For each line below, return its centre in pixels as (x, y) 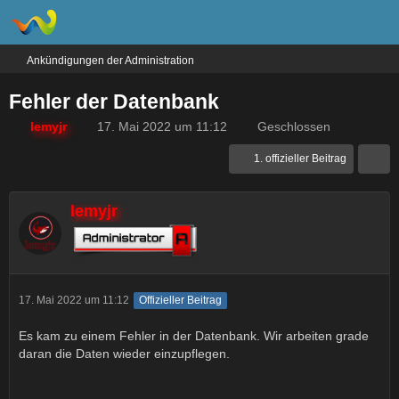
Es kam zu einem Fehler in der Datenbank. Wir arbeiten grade (194, 336)
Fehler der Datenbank (114, 102)
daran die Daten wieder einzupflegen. (124, 354)
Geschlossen (294, 126)
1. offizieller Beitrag (300, 159)
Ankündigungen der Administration (110, 61)
